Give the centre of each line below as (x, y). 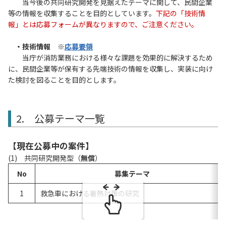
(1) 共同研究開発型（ (44, 158)
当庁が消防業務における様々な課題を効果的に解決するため (110, 58)
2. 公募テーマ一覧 (61, 119)
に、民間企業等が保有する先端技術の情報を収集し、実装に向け (110, 69)
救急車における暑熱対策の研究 (107, 193)
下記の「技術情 (181, 13)
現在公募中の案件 (51, 146)
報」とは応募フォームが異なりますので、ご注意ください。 (103, 24)
